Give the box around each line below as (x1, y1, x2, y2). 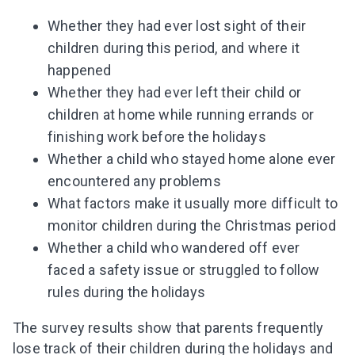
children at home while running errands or (48, 106, 315, 124)
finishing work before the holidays (48, 128, 266, 146)
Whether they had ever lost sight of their (48, 17, 307, 35)
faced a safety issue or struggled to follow (48, 261, 320, 279)
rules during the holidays (48, 284, 205, 301)
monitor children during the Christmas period (48, 217, 336, 235)
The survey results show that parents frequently (13, 319, 324, 337)
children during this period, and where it (48, 40, 300, 57)
